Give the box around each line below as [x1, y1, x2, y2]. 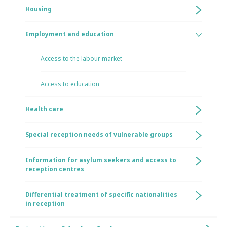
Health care [25, 105, 63, 113]
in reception [25, 199, 65, 208]
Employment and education [25, 30, 114, 39]
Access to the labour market [41, 54, 122, 63]
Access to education [41, 80, 99, 88]
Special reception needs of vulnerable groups [25, 130, 173, 139]
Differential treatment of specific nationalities [25, 190, 177, 199]
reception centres [25, 165, 84, 173]
